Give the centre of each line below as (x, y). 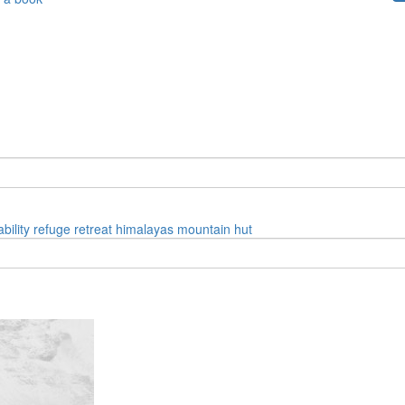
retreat (93, 228)
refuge (52, 228)
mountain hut (215, 228)
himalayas (145, 228)
